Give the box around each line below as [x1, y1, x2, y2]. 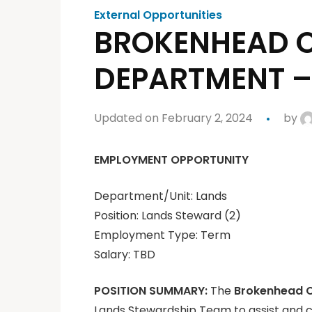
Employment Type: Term [94, 227, 231, 244]
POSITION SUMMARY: [94, 283, 210, 299]
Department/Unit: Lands [94, 188, 227, 205]
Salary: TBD [94, 247, 155, 263]
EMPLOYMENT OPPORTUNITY [94, 152, 249, 169]
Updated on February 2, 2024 [94, 110, 253, 127]
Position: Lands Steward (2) [94, 208, 241, 224]
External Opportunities [94, 7, 222, 24]
